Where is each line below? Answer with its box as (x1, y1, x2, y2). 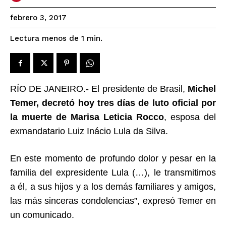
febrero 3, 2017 (10, 13, 67, 23)
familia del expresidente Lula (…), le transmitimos (10, 167, 216, 178)
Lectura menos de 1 (10, 33, 84, 43)
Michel (188, 83, 216, 94)
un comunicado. (10, 209, 74, 220)
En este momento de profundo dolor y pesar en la (10, 153, 216, 163)
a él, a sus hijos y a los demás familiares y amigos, (10, 181, 216, 192)
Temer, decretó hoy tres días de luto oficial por (10, 97, 216, 108)
